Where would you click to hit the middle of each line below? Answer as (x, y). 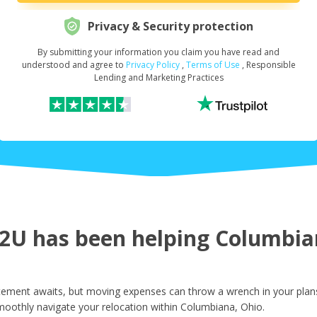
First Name (156, 128)
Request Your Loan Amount (156, 59)
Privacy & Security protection (171, 27)
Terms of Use (213, 65)
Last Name (156, 196)
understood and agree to (74, 65)
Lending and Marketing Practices (158, 78)
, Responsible (269, 65)
